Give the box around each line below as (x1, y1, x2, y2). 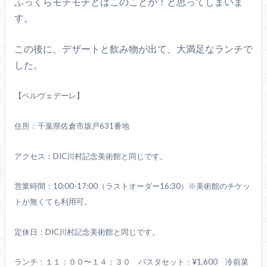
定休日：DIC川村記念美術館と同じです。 (14, 226, 160, 237)
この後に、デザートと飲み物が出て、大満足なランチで (14, 42, 253, 54)
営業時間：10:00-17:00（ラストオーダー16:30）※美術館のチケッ (14, 181, 250, 191)
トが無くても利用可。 (14, 197, 92, 207)
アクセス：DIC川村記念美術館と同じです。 (14, 151, 167, 161)
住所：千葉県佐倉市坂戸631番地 (14, 121, 129, 131)
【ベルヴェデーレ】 (14, 91, 84, 101)
